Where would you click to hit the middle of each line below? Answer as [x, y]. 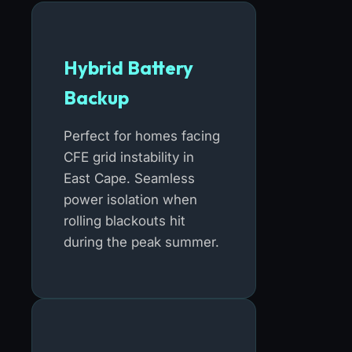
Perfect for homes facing [142, 136]
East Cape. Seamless [129, 178]
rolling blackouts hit [125, 220]
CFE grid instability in [129, 157]
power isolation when [130, 199]
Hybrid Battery [128, 67]
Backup [96, 97]
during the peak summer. [141, 242]
